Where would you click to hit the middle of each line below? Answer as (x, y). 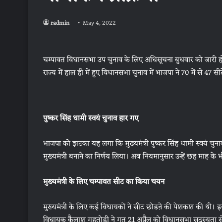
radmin (60, 23)
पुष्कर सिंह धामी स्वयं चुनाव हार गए (91, 119)
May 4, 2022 (99, 23)
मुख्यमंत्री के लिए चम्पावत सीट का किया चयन (104, 182)
